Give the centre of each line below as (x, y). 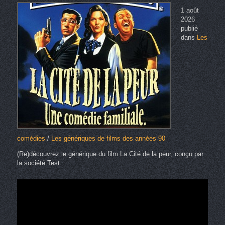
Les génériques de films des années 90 (108, 139)
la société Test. (39, 163)
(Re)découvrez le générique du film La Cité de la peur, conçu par (110, 154)
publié (189, 29)
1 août (190, 11)
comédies (31, 139)
